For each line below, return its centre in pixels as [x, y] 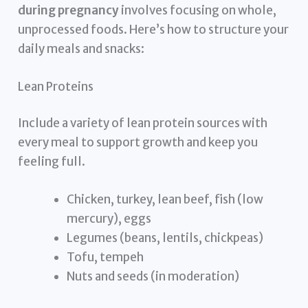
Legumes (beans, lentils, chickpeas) [165, 238]
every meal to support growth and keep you [138, 143]
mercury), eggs [109, 219]
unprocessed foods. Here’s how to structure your [154, 29]
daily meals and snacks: [81, 48]
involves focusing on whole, [198, 10]
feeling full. [52, 162]
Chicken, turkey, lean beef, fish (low [165, 200]
